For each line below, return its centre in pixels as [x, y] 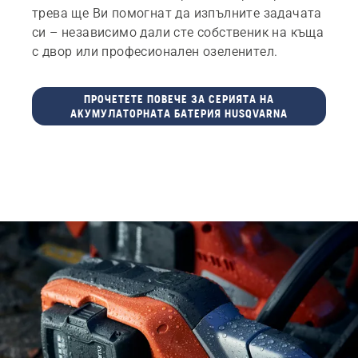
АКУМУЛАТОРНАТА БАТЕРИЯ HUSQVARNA [179, 113]
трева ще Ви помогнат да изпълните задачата [177, 13]
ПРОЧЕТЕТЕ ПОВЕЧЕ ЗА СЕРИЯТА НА [179, 99]
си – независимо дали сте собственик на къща [178, 32]
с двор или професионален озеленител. [155, 51]
